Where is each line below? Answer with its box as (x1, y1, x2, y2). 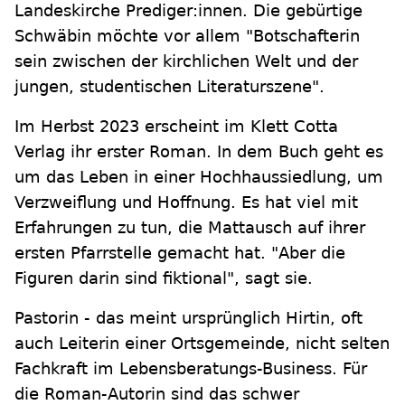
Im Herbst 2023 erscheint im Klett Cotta (14, 117, 338, 137)
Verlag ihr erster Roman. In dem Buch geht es (14, 142, 383, 162)
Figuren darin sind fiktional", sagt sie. (14, 268, 313, 288)
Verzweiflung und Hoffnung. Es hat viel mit (14, 193, 358, 212)
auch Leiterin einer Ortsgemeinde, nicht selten (14, 334, 390, 353)
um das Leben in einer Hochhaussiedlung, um (14, 167, 383, 187)
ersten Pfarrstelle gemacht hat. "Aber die (14, 243, 345, 263)
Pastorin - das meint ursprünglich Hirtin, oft (14, 308, 363, 328)
